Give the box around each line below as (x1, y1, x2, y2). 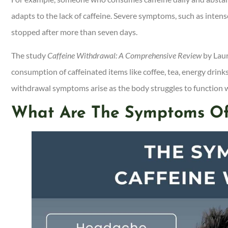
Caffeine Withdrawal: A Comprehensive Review (47, 50, 202, 61)
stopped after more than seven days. (11, 27, 139, 37)
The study (11, 50, 47, 61)
